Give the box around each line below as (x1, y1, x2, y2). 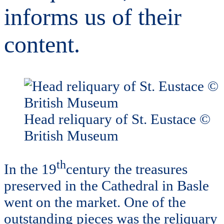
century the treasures (66, 160, 187, 177)
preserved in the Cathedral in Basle (4, 177, 209, 193)
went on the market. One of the (4, 193, 186, 210)
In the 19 (4, 160, 56, 177)
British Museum (24, 127, 118, 143)
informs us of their (4, 3, 181, 30)
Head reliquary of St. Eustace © (24, 110, 210, 127)
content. (4, 30, 80, 57)
